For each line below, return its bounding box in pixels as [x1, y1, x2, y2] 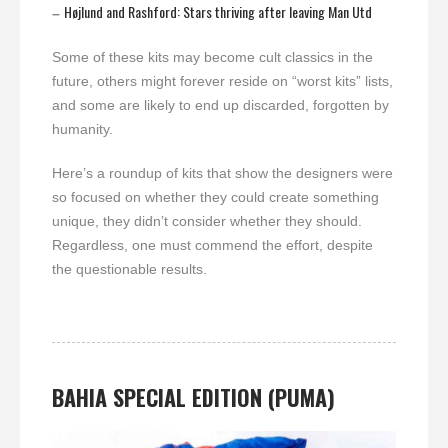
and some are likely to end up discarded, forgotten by [52, 96, 389, 113]
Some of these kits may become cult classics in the [52, 48, 373, 65]
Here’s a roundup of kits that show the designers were [52, 164, 393, 181]
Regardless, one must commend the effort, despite [52, 236, 373, 253]
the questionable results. [52, 260, 207, 277]
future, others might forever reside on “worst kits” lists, [52, 72, 393, 89]
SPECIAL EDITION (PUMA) [107, 380, 335, 413]
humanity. [52, 120, 113, 137]
